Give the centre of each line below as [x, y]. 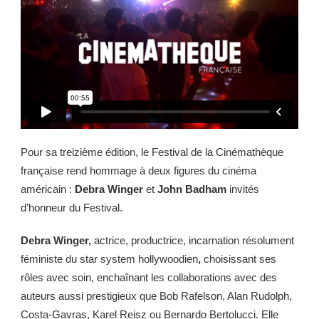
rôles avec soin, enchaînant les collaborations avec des [149, 278]
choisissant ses [240, 259]
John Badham [192, 189]
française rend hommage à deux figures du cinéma [138, 171]
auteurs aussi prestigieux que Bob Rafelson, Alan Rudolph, [156, 296]
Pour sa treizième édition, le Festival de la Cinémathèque [152, 152]
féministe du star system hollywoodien [109, 259]
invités [243, 189]
